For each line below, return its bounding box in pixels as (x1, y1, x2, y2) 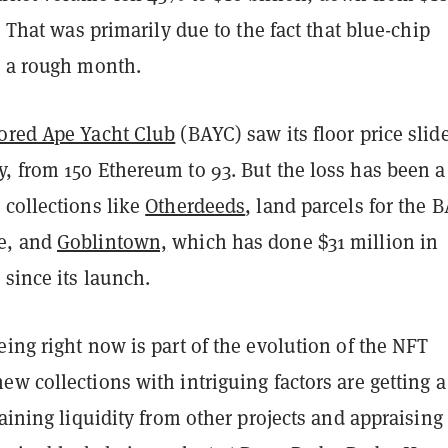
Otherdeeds (145, 192, 246, 219)
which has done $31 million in (167, 228, 439, 255)
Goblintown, (57, 228, 168, 255)
